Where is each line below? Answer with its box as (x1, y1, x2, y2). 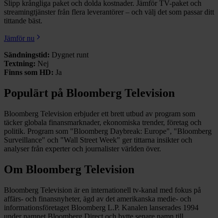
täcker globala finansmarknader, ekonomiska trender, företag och (4, 118, 201, 127)
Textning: (4, 59, 36, 68)
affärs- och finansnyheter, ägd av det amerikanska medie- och (4, 194, 191, 203)
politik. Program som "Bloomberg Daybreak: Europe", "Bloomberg (4, 127, 212, 136)
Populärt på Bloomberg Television (4, 87, 175, 100)
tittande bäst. (4, 17, 42, 25)
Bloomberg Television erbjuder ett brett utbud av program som (4, 109, 195, 118)
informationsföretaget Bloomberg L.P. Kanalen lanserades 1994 (4, 203, 199, 212)
